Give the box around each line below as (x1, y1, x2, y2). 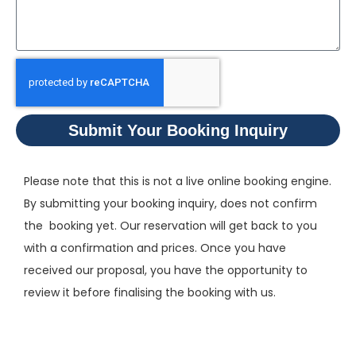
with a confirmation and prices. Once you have (24, 239, 286, 256)
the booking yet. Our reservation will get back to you (24, 217, 317, 234)
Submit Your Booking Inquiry (68, 121, 288, 139)
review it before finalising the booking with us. (24, 284, 276, 300)
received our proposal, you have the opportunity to (24, 261, 308, 278)
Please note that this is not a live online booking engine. (24, 172, 331, 189)
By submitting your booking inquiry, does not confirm (24, 195, 317, 211)
